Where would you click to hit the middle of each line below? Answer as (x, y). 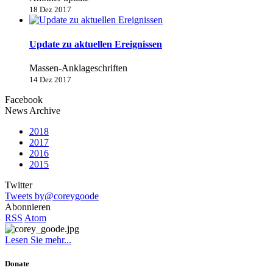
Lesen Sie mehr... (38, 239)
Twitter (19, 185)
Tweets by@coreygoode (52, 196)
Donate (17, 264)
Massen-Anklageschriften (78, 68)
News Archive (33, 110)
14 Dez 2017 (50, 79)
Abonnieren (28, 207)
